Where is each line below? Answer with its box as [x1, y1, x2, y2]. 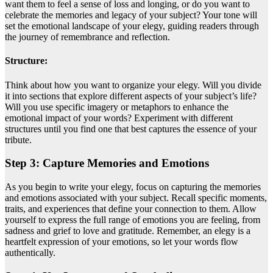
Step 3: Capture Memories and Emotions [5, 157, 209, 170]
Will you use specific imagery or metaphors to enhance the [5, 101, 229, 112]
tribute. [5, 134, 32, 145]
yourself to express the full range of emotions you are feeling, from [5, 214, 260, 225]
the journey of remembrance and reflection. [5, 32, 170, 43]
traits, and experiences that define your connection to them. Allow [5, 204, 257, 214]
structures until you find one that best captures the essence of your [5, 123, 257, 134]
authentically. [5, 247, 55, 258]
